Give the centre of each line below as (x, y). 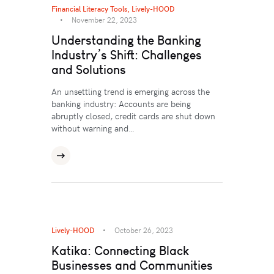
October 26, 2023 (144, 230)
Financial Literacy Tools (89, 8)
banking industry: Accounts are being (121, 103)
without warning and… (93, 128)
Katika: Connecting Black (120, 251)
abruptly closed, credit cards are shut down (133, 116)
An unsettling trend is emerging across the (131, 91)
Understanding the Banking (126, 40)
